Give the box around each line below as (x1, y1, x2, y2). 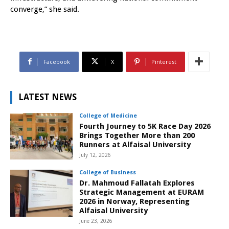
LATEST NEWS (18, 91, 77, 102)
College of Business (79, 169, 136, 176)
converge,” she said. (10, 4, 79, 14)
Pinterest (151, 57, 176, 65)
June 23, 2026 (79, 218, 113, 224)
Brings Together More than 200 (79, 130, 195, 140)
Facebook (43, 57, 70, 65)
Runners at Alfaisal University (79, 140, 191, 149)
